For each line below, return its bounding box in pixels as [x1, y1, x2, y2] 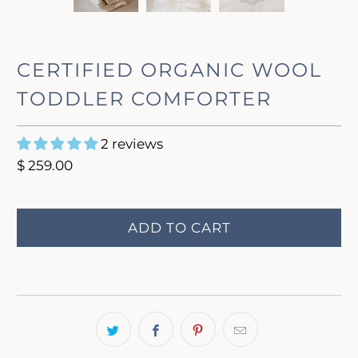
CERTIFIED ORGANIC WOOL [17, 58, 323, 82]
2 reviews [101, 136, 164, 153]
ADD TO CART [127, 220, 231, 237]
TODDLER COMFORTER [17, 87, 272, 111]
